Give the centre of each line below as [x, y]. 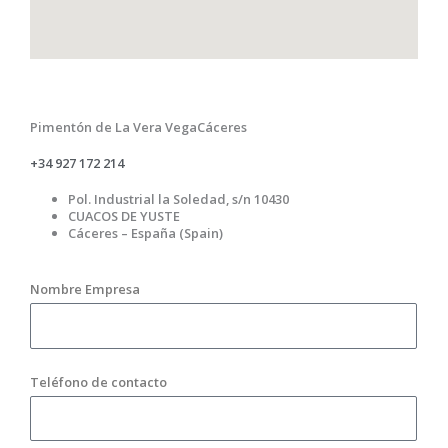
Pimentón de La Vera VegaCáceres [138, 127]
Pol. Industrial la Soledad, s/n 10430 [179, 199]
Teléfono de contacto [98, 381]
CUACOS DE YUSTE [124, 216]
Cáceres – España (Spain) [146, 233]
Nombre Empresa [85, 289]
